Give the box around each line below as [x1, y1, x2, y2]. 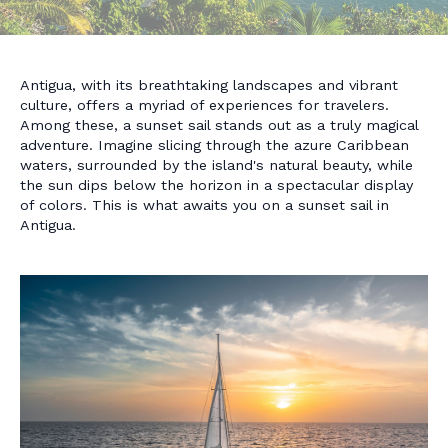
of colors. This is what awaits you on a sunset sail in [20, 197, 389, 213]
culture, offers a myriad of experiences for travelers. [20, 97, 389, 113]
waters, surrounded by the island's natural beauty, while [20, 157, 413, 173]
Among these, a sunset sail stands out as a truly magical [20, 117, 418, 133]
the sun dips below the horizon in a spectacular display [20, 177, 413, 193]
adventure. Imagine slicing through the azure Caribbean [20, 137, 409, 153]
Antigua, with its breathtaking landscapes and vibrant [20, 77, 398, 93]
